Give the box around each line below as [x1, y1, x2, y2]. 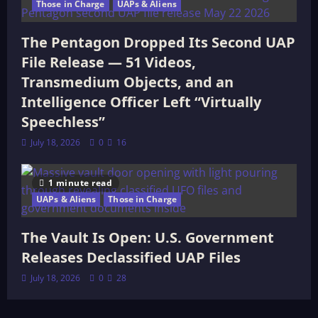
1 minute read [48, 177, 112, 189]
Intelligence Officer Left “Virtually [21, 92, 261, 111]
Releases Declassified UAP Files [21, 248, 241, 267]
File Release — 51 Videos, [21, 53, 196, 72]
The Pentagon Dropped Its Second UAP [21, 33, 295, 52]
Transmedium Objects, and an [21, 72, 234, 92]
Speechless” [21, 112, 105, 131]
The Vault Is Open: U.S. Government [21, 228, 274, 247]
